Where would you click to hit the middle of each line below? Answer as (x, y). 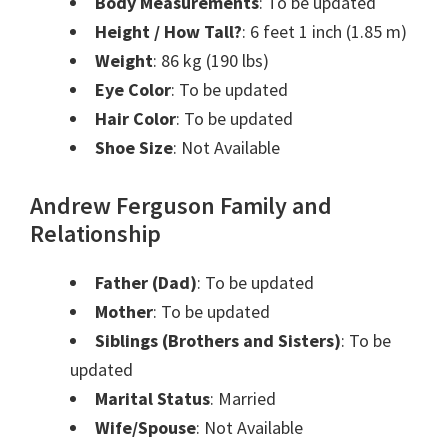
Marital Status (152, 399)
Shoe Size (134, 148)
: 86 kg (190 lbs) (211, 61)
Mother (124, 312)
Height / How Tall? (168, 32)
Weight (124, 61)
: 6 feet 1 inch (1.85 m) (324, 32)
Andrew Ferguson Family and (181, 206)
